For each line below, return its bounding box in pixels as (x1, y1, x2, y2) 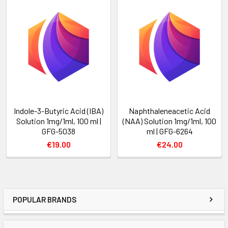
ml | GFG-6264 (146, 126, 193, 136)
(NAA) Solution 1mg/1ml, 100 (123, 116, 216, 126)
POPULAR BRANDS (13, 194, 76, 204)
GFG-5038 (42, 126, 75, 136)
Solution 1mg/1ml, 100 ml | (16, 116, 101, 126)
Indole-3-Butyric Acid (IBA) (14, 105, 103, 116)
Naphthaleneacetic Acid (129, 105, 210, 116)
